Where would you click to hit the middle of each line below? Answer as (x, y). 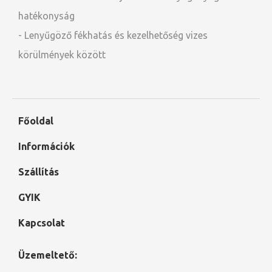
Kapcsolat (42, 223)
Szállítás (39, 172)
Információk (46, 146)
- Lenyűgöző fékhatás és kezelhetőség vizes (113, 35)
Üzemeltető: (48, 255)
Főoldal (36, 121)
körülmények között (62, 55)
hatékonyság (46, 16)
